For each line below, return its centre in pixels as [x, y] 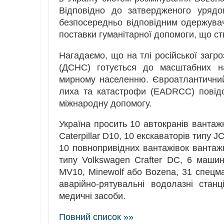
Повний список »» [96, 217]
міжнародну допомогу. [105, 103]
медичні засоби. [92, 196]
